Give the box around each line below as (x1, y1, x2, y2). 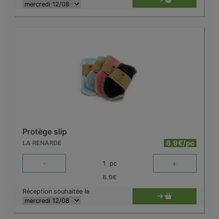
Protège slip (22, 127, 67, 137)
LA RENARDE (22, 139, 62, 147)
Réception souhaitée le (22, 188, 89, 196)
